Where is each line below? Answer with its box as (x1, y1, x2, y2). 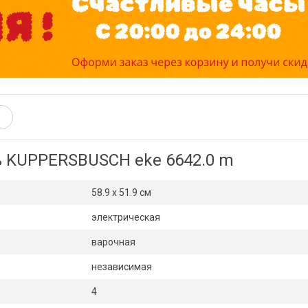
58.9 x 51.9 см (91, 187, 151, 198)
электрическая (91, 212, 160, 223)
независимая (91, 261, 152, 272)
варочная (91, 236, 135, 247)
